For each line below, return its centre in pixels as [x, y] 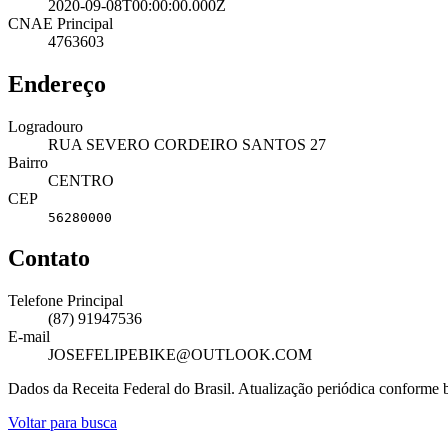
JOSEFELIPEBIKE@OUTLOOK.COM [180, 355]
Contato [49, 258]
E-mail [29, 337]
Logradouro [45, 126]
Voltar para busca [62, 423]
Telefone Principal [65, 301]
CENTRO [81, 180]
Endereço [57, 83]
